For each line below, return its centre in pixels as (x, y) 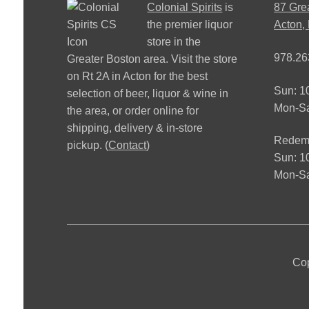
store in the (174, 42)
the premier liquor (190, 25)
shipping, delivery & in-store (135, 128)
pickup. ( (88, 146)
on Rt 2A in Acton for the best (138, 77)
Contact (128, 146)
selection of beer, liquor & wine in (148, 94)
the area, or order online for (133, 111)
